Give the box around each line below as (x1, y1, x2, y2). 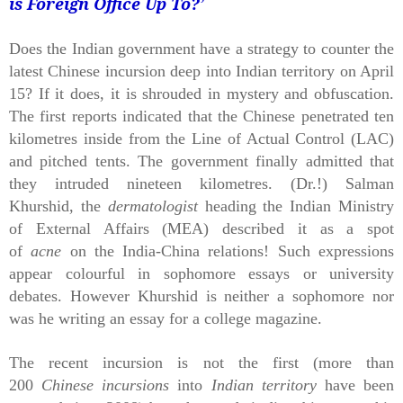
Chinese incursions (41, 375, 170, 394)
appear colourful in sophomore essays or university (9, 264, 394, 282)
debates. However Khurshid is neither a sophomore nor (9, 286, 394, 305)
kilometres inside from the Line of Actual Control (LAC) (9, 129, 394, 148)
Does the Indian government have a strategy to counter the (9, 39, 394, 58)
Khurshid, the (9, 196, 101, 215)
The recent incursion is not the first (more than (9, 353, 394, 372)
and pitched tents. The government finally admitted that (9, 151, 394, 170)
